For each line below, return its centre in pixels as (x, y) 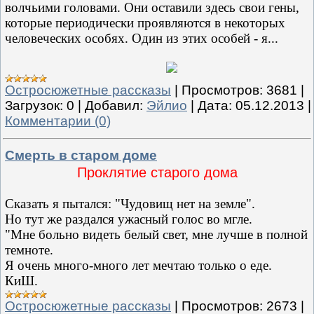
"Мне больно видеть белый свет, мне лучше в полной (156, 234)
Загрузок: (34, 106)
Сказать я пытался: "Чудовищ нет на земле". (130, 203)
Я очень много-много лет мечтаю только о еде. (138, 265)
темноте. (29, 250)
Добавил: (114, 106)
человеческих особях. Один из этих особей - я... (142, 39)
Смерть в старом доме (81, 155)
